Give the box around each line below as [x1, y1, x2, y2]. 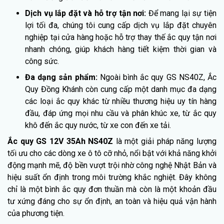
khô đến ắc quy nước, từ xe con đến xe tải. [25, 120, 171, 130]
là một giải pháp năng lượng [113, 136, 217, 146]
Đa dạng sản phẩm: [25, 72, 100, 82]
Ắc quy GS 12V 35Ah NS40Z [7, 136, 113, 146]
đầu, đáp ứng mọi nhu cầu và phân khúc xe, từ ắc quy [25, 108, 216, 118]
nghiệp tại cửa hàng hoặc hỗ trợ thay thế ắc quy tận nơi [25, 32, 216, 42]
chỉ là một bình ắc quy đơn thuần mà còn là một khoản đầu [7, 184, 216, 194]
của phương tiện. [7, 208, 64, 218]
